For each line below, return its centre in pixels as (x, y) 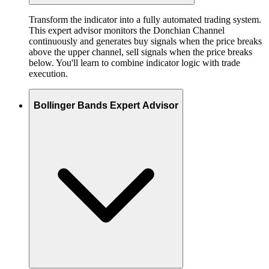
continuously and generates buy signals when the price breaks (145, 41)
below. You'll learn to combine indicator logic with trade (134, 63)
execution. (48, 74)
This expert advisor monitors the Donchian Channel (127, 30)
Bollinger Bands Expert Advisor (106, 105)
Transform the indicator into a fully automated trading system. (145, 20)
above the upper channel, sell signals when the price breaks (141, 52)
